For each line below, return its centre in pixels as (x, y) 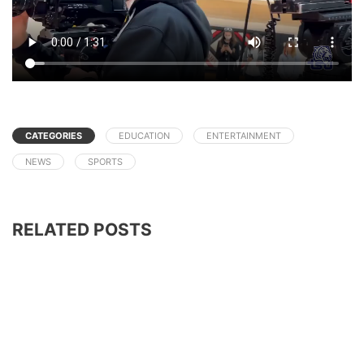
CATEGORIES (54, 135)
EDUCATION (144, 135)
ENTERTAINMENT (244, 135)
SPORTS (105, 161)
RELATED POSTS (82, 229)
